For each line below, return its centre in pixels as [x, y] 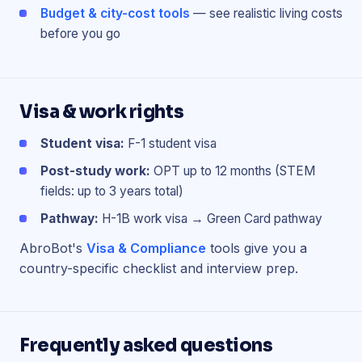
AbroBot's [53, 248]
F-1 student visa [170, 143]
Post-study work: [95, 171]
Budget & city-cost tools [115, 13]
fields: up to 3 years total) [112, 191]
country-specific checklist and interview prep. [159, 268]
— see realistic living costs [266, 13]
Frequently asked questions [146, 345]
